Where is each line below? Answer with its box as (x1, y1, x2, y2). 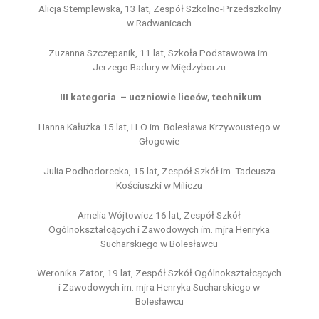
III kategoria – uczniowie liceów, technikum (59, 90, 261, 103)
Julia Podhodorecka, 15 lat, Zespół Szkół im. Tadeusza (43, 164, 276, 177)
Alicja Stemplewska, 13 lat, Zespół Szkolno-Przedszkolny (38, 3, 281, 15)
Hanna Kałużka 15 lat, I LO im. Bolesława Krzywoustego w (38, 120, 281, 132)
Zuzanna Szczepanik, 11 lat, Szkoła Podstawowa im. (48, 47, 271, 59)
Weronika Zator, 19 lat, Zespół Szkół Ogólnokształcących (37, 267, 282, 279)
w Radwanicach (127, 17, 192, 29)
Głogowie (139, 135, 180, 147)
